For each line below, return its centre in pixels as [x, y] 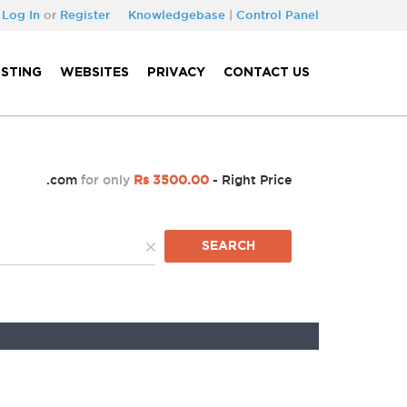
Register [85, 15]
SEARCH [228, 246]
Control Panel [278, 15]
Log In [21, 15]
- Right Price [250, 180]
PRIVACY [176, 73]
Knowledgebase [177, 15]
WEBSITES [94, 73]
